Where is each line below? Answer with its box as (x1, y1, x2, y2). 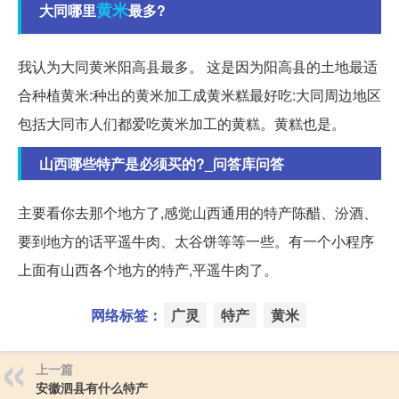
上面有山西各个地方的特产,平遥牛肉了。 (18, 259, 278, 281)
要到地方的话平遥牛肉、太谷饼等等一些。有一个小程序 (18, 231, 374, 252)
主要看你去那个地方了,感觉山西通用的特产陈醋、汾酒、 (18, 202, 378, 224)
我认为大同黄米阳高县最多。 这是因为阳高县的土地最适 (18, 56, 378, 77)
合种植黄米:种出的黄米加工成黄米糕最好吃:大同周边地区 (18, 85, 381, 106)
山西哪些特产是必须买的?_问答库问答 (39, 153, 284, 175)
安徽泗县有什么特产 (36, 379, 148, 397)
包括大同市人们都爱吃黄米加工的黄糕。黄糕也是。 (18, 113, 346, 134)
